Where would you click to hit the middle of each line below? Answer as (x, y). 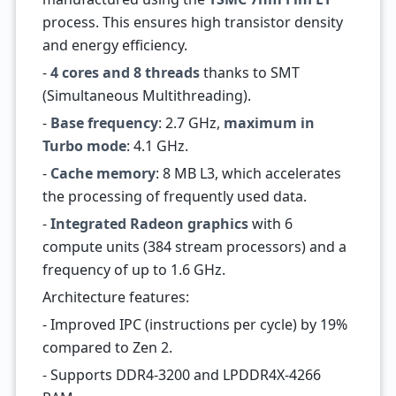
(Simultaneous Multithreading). (146, 95)
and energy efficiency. (114, 45)
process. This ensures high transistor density (192, 22)
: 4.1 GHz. (157, 146)
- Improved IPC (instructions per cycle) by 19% (194, 324)
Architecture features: (115, 297)
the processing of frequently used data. (174, 196)
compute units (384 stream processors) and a (194, 247)
